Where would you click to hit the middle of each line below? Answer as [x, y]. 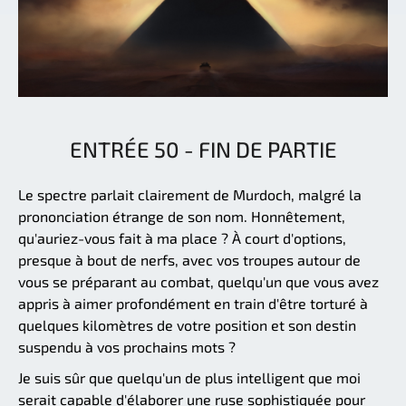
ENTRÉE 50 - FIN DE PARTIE [203, 149]
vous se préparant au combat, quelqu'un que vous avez [198, 281]
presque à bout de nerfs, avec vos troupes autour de [189, 259]
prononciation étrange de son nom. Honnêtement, [182, 216]
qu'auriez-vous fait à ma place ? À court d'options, [182, 237]
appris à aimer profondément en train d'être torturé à [193, 303]
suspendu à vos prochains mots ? [127, 346]
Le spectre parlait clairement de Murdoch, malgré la [190, 194]
